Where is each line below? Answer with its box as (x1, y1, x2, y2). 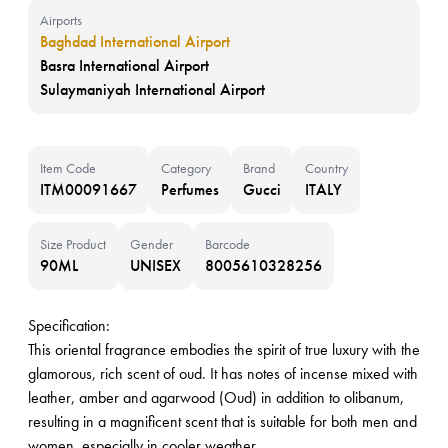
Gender (130, 235, 173, 253)
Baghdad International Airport (40, 31, 230, 52)
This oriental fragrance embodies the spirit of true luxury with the (28, 339, 420, 360)
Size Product (40, 235, 106, 253)
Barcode (205, 235, 250, 253)
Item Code (40, 159, 96, 177)
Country (305, 159, 348, 177)
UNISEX (130, 255, 181, 276)
